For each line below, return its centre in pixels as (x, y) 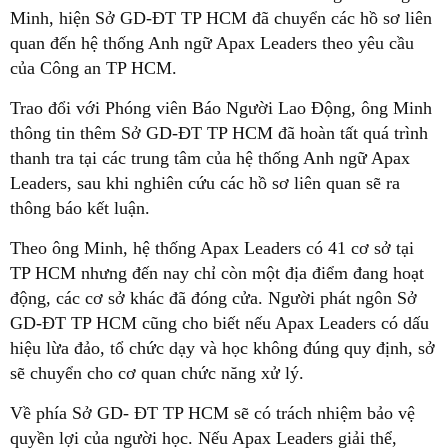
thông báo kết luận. (80, 208)
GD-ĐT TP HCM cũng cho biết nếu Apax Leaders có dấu (219, 323)
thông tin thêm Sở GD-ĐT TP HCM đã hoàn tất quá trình (219, 133)
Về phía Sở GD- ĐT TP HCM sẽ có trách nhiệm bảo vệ (212, 413)
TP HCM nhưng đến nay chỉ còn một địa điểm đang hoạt (217, 273)
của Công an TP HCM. (93, 68)
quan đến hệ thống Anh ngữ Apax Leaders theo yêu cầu (212, 43)
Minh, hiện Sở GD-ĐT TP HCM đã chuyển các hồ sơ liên (221, 18)
